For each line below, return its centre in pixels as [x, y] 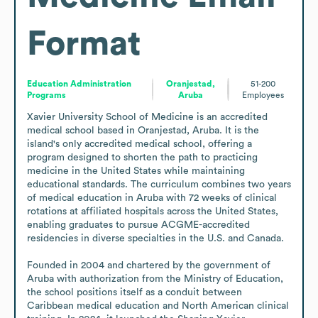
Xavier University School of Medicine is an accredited [147, 117]
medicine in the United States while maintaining [136, 171]
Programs [46, 95]
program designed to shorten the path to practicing [142, 157]
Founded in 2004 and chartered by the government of [149, 265]
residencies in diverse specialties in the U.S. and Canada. [155, 238]
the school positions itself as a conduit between [135, 292]
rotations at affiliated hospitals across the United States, [153, 211]
